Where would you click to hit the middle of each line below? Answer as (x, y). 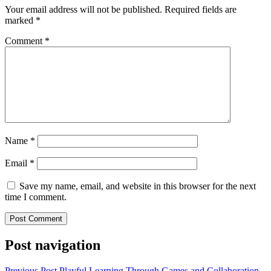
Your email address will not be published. (83, 10)
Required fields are (201, 10)
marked (20, 21)
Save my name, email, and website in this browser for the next (138, 186)
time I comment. (36, 197)
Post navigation (53, 245)
